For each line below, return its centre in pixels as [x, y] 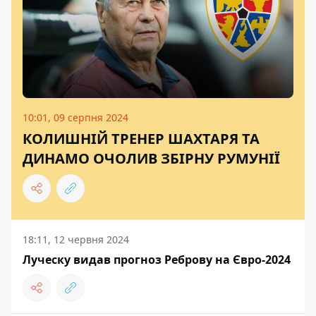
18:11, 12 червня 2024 [76, 240]
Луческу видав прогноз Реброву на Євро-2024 [157, 260]
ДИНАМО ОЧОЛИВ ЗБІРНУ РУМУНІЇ [151, 159]
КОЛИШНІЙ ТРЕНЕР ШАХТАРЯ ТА [141, 139]
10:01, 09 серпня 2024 [75, 118]
